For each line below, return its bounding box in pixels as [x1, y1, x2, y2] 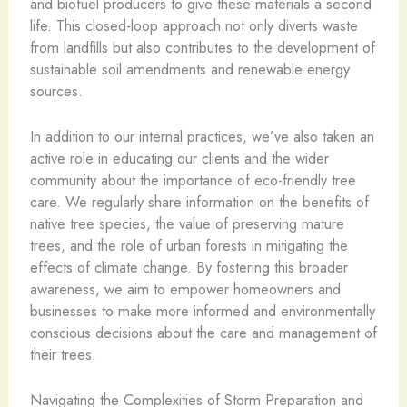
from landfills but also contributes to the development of [29, 35, 375, 58]
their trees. [29, 342, 96, 365]
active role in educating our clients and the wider [29, 146, 329, 169]
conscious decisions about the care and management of [29, 321, 377, 343]
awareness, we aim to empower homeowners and [29, 277, 341, 300]
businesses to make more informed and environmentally [29, 299, 375, 322]
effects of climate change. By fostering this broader [29, 255, 348, 278]
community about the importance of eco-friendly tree [29, 168, 356, 191]
